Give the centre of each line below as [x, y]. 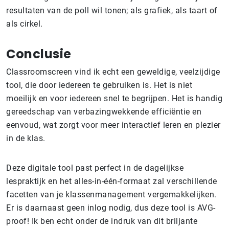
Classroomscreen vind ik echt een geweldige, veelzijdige [113, 72]
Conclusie [39, 54]
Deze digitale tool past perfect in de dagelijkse [95, 168]
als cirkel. [25, 24]
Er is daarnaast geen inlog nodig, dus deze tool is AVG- [111, 208]
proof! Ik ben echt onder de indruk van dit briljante [102, 221]
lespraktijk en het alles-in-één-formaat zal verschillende [112, 181]
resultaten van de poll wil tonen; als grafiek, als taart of [112, 11]
